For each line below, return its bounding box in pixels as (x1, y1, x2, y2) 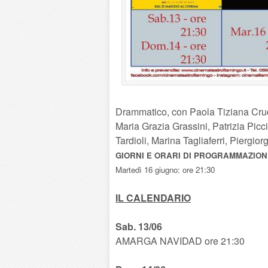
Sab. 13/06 (115, 220, 162, 233)
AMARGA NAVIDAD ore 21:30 (115, 234, 245, 248)
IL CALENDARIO (115, 191, 191, 205)
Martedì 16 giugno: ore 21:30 (115, 164, 215, 175)
